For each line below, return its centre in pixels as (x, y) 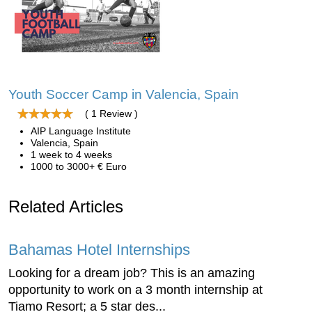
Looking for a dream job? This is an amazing (132, 273)
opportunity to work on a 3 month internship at (135, 290)
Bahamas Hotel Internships (99, 250)
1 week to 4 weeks (71, 155)
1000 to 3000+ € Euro (79, 166)
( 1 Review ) (111, 114)
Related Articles (66, 206)
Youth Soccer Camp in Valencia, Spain (124, 94)
